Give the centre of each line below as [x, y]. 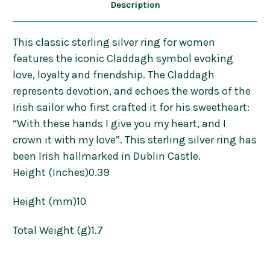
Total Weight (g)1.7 [58, 231]
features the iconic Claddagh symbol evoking [123, 59]
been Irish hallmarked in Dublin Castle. [108, 156]
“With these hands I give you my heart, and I [119, 124]
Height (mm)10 [49, 202]
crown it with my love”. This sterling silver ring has [135, 140]
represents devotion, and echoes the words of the [132, 91]
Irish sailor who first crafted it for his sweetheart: [131, 108]
